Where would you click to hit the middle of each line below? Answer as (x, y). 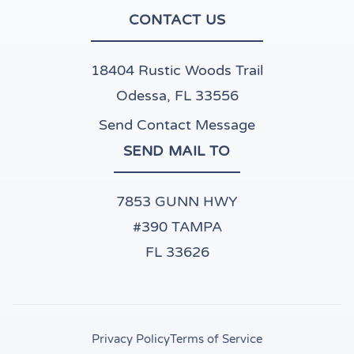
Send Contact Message (177, 125)
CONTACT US (177, 20)
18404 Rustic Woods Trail (177, 70)
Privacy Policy (131, 339)
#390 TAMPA (177, 227)
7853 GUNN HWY (177, 201)
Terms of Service (216, 339)
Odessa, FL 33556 (177, 96)
